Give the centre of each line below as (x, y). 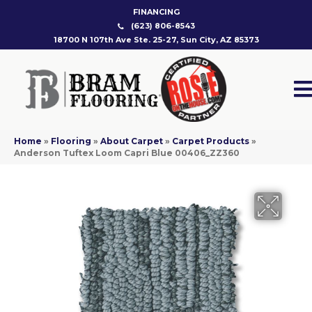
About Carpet (132, 141)
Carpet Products (211, 141)
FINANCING (156, 12)
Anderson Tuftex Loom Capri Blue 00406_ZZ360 (127, 153)
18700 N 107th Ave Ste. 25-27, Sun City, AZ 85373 (156, 40)
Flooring (71, 141)
